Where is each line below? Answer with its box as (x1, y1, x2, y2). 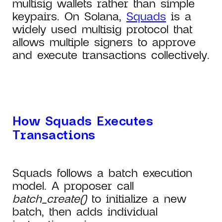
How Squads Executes (12, 113, 154, 128)
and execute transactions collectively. (12, 48, 210, 62)
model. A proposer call (12, 178, 134, 193)
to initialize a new (92, 191, 186, 206)
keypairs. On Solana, (12, 9, 126, 23)
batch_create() (12, 191, 92, 206)
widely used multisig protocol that (12, 22, 192, 36)
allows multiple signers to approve (12, 35, 196, 49)
